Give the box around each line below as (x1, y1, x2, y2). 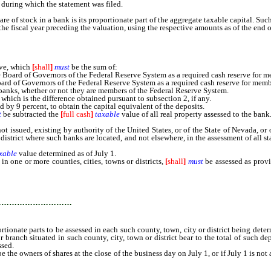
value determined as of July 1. (17, 149, 116, 158)
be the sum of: (70, 62, 117, 71)
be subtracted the (1, 109, 60, 119)
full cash (63, 109, 91, 119)
